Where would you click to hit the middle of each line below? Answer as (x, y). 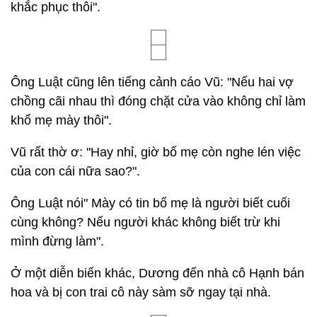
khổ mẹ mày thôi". (61, 120)
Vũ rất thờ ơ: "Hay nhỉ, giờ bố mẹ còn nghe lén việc (156, 152)
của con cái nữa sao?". (75, 171)
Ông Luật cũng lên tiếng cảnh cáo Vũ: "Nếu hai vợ (152, 82)
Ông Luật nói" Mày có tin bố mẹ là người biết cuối (150, 203)
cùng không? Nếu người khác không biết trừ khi (145, 222)
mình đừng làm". (57, 241)
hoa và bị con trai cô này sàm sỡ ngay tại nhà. (141, 292)
